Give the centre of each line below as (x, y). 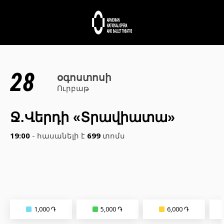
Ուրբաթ (73, 88)
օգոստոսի (84, 77)
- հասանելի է (58, 135)
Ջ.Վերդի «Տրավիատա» (92, 117)
